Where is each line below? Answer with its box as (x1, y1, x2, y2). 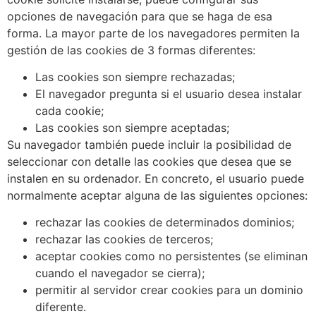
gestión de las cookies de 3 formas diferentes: (7, 42, 255, 57)
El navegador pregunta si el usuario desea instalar (35, 86, 302, 101)
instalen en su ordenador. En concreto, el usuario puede (7, 171, 304, 186)
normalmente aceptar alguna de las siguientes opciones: (7, 188, 308, 202)
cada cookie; (35, 103, 104, 118)
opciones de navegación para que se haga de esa (7, 8, 272, 23)
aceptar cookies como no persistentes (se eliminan (35, 249, 308, 264)
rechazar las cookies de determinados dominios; (35, 215, 294, 230)
